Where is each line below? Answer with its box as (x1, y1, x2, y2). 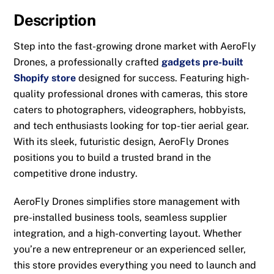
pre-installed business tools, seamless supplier (13, 212, 228, 224)
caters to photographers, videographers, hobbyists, (13, 103, 246, 116)
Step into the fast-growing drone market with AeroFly (13, 40, 257, 52)
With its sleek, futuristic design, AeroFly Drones (13, 135, 229, 147)
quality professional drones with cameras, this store (13, 87, 248, 100)
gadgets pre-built (161, 56, 244, 68)
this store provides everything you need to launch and (13, 259, 257, 272)
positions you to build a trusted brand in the (13, 151, 212, 163)
